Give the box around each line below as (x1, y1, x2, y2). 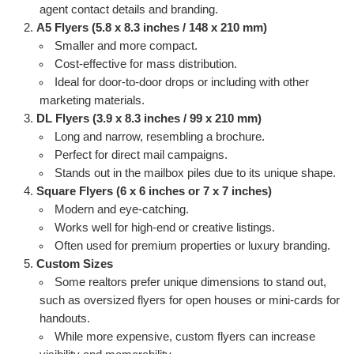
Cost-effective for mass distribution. (55, 57, 238, 70)
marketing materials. (39, 93, 145, 107)
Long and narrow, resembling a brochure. (55, 130, 265, 143)
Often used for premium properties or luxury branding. (55, 239, 331, 252)
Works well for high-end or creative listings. (55, 220, 276, 234)
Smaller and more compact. (55, 39, 198, 52)
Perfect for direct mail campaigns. (55, 148, 228, 161)
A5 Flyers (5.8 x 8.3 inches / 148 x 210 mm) (36, 21, 267, 34)
